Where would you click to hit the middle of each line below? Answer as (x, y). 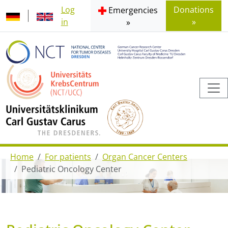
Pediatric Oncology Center (72, 169)
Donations (194, 10)
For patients (68, 157)
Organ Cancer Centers (145, 157)
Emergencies (133, 10)
